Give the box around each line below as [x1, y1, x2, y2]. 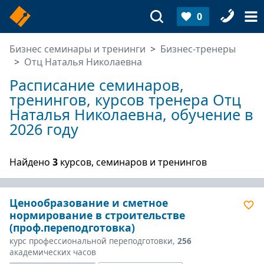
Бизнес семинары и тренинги [9, 42, 146, 55]
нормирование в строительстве [9, 208, 185, 222]
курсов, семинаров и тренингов [58, 156, 207, 169]
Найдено [9, 156, 52, 169]
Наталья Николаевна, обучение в [9, 104, 253, 124]
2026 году [9, 119, 78, 139]
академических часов [9, 246, 96, 258]
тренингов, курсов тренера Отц [9, 90, 241, 110]
